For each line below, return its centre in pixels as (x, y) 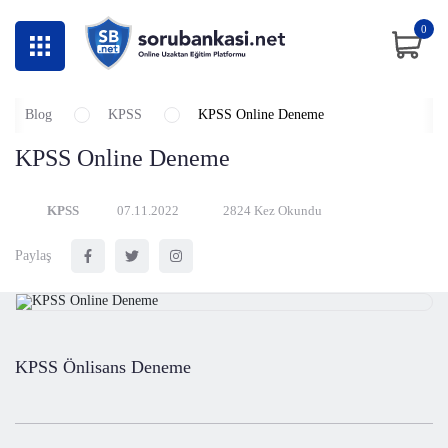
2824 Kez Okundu (272, 210)
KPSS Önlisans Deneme (103, 367)
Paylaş (33, 255)
